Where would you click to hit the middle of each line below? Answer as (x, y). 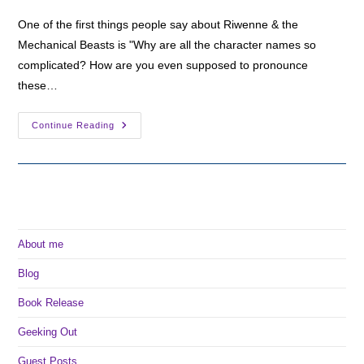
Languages (147, 183)
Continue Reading (74, 125)
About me (41, 244)
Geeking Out (48, 332)
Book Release (51, 303)
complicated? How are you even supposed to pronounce (163, 65)
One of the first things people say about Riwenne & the (158, 24)
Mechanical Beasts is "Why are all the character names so (167, 45)
